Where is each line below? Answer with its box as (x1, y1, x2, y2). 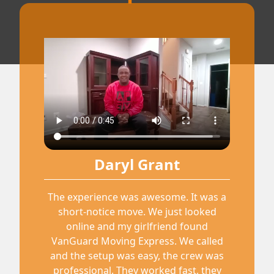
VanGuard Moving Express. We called (51, 234, 223, 248)
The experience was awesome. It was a (48, 190, 226, 204)
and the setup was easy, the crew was (50, 249, 224, 263)
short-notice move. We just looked (57, 205, 217, 219)
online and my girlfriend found (66, 220, 208, 234)
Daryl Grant (94, 154, 180, 175)
